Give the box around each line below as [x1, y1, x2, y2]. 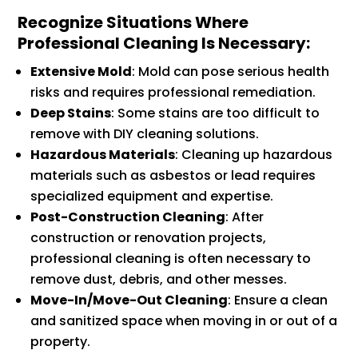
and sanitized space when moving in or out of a [30, 312, 338, 331]
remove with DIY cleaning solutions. [30, 125, 260, 144]
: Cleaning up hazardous [175, 145, 333, 165]
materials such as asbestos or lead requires [30, 166, 316, 185]
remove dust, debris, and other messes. [30, 270, 288, 289]
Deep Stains [30, 104, 112, 123]
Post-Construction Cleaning [30, 208, 226, 227]
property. [30, 332, 91, 352]
